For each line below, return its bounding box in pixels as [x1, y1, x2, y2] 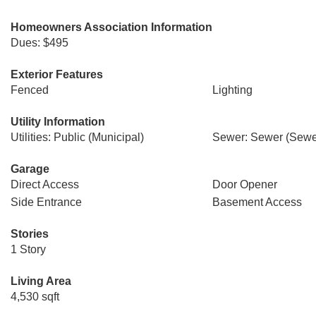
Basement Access [212, 196, 302, 208]
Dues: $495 [11, 37, 68, 49]
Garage [11, 163, 49, 175]
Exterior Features [11, 68, 103, 80]
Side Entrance [11, 196, 82, 208]
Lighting [212, 84, 253, 96]
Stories [11, 228, 49, 240]
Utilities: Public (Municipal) [11, 131, 144, 143]
